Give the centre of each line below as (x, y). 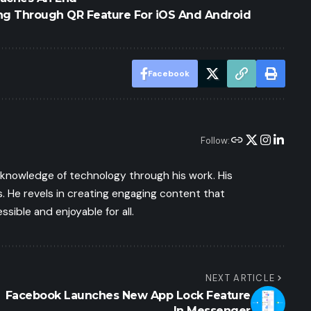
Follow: (215, 141)
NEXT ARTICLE (240, 278)
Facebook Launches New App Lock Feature (128, 295)
